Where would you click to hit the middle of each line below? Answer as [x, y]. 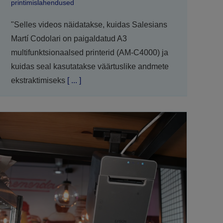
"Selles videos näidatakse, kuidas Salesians [89, 24]
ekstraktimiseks [38, 80]
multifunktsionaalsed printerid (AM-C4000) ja [89, 52]
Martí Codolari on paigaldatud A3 [69, 38]
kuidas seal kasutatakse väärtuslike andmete [90, 66]
